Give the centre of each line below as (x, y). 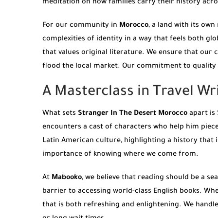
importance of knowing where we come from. (120, 155)
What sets (60, 114)
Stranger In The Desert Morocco (133, 114)
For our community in (81, 26)
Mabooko (67, 178)
